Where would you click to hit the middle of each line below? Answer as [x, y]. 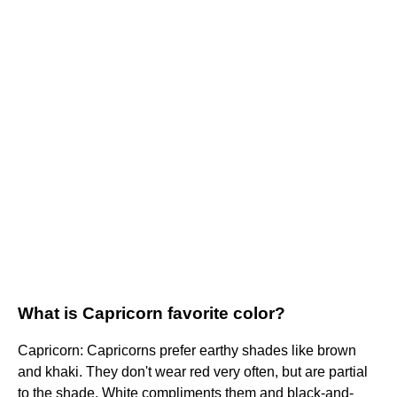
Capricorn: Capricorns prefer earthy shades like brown [187, 351]
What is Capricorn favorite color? [152, 314]
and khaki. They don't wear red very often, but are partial [193, 372]
